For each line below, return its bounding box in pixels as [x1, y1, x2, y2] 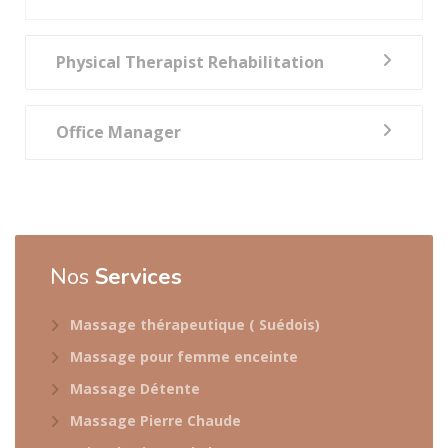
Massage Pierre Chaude [70, 410, 241, 430]
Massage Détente [70, 378, 200, 398]
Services [95, 261, 182, 292]
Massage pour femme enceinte [70, 346, 298, 366]
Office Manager [56, 120, 181, 143]
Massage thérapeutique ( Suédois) [70, 314, 320, 334]
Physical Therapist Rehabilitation [56, 50, 324, 73]
